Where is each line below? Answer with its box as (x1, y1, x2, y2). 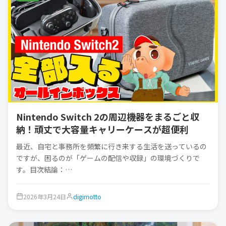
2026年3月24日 (23, 192, 66, 201)
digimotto (73, 192, 101, 201)
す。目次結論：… (16, 164, 72, 175)
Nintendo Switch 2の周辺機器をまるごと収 (16, 109, 199, 123)
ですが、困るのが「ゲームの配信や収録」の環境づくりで (16, 152, 200, 163)
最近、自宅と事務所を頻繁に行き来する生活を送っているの (16, 141, 207, 151)
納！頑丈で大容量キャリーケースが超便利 (16, 122, 189, 136)
